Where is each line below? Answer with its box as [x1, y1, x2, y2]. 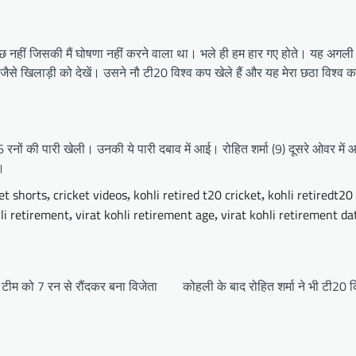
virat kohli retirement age [75, 205, 215, 225]
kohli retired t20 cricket [133, 185, 261, 205]
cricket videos [53, 185, 127, 205]
